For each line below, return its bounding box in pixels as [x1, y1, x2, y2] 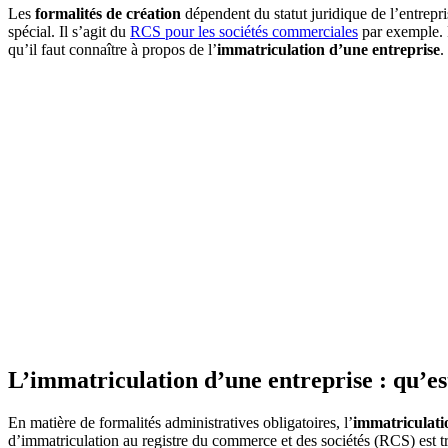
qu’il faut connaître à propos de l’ [8, 40, 217, 58]
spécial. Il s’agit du [8, 22, 130, 40]
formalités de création [35, 4, 181, 22]
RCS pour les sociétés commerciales [130, 22, 358, 40]
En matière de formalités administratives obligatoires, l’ [8, 413, 353, 431]
